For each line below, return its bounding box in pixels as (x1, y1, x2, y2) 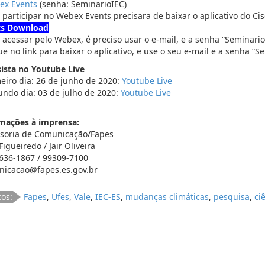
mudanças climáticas (125, 191, 209, 203)
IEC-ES (95, 191, 121, 203)
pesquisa (214, 191, 250, 203)
